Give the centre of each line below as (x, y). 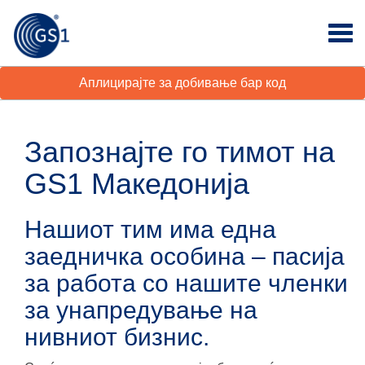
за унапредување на (141, 310)
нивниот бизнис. (117, 337)
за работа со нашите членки (186, 283)
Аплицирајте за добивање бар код (182, 83)
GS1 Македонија (137, 184)
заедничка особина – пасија (185, 256)
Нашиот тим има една (150, 229)
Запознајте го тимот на (180, 152)
